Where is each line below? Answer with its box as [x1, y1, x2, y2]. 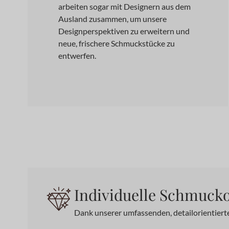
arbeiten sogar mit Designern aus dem [58, 2, 191, 11]
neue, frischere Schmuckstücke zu [58, 38, 175, 48]
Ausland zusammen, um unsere [58, 14, 167, 24]
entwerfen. [58, 51, 96, 60]
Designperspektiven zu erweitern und [58, 26, 190, 36]
